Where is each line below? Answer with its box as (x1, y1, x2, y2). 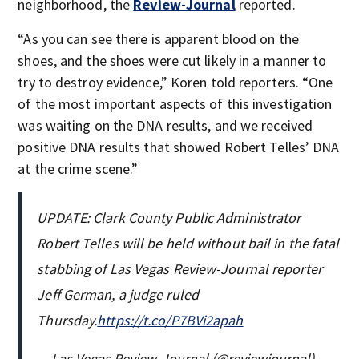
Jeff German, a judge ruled (37, 284, 199, 304)
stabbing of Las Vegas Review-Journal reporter (37, 259, 322, 278)
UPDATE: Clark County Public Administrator (37, 208, 301, 227)
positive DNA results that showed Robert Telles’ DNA (18, 137, 340, 156)
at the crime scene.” (18, 159, 139, 178)
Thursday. (37, 310, 98, 329)
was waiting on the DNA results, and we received (18, 115, 313, 135)
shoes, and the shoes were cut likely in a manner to (18, 50, 327, 70)
